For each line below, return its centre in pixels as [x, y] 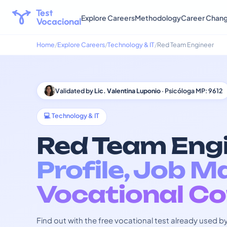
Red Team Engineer [185, 45]
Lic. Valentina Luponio [127, 91]
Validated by [75, 91]
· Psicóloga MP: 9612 [192, 91]
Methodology [158, 17]
